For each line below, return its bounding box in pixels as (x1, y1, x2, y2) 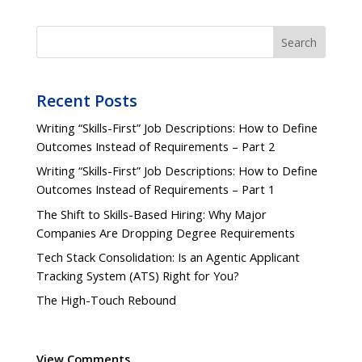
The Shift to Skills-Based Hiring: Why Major (36, 206, 267, 222)
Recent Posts (36, 90, 137, 112)
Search (281, 34, 318, 50)
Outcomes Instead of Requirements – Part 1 (36, 182, 275, 198)
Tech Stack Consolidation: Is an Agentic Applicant (36, 249, 300, 265)
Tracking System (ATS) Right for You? (36, 267, 239, 284)
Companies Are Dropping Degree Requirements (36, 225, 295, 241)
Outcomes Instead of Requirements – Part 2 (36, 139, 275, 154)
